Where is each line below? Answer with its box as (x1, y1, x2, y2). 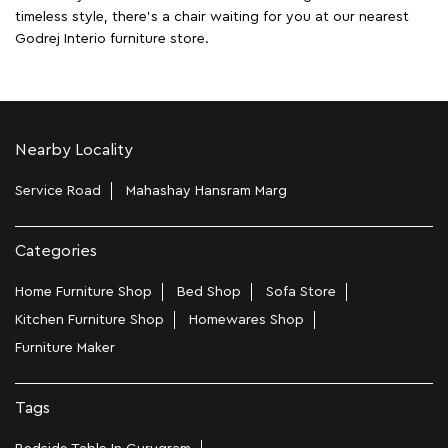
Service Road (15, 184, 101, 199)
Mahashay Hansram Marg (126, 184, 287, 199)
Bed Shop (177, 285, 241, 300)
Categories (15, 243, 97, 260)
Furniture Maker (15, 341, 115, 356)
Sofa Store (266, 285, 336, 300)
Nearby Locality (15, 142, 133, 159)
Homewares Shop (189, 313, 304, 328)
